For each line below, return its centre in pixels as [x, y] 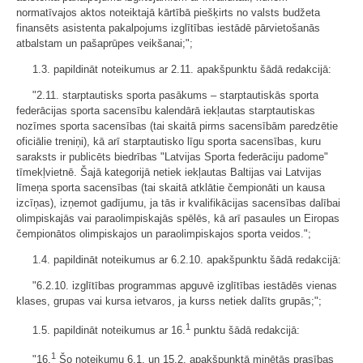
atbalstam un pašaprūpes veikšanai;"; [105, 43]
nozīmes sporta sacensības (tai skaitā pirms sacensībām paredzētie [177, 126]
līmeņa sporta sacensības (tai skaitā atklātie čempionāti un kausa [171, 187]
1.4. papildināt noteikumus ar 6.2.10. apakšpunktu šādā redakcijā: [187, 259]
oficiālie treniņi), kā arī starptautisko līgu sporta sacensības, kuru [169, 141]
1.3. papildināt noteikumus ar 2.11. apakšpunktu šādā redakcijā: [182, 69]
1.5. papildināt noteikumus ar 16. [109, 330]
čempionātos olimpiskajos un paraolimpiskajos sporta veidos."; [164, 233]
